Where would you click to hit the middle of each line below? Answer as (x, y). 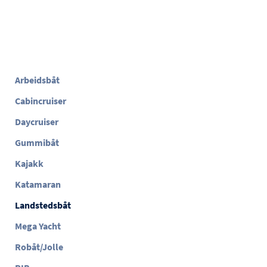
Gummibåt (37, 142)
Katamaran (38, 184)
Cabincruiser (41, 101)
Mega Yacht (38, 226)
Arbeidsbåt (37, 80)
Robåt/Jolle (39, 247)
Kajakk (29, 163)
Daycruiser (37, 122)
